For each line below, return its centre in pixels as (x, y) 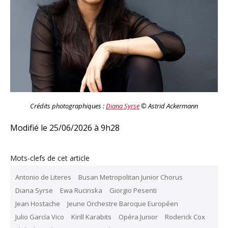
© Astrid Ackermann (169, 106)
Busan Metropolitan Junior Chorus (131, 177)
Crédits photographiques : (68, 106)
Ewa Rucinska (81, 190)
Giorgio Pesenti (133, 190)
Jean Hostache (38, 203)
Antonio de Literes (43, 177)
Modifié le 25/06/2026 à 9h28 (65, 127)
